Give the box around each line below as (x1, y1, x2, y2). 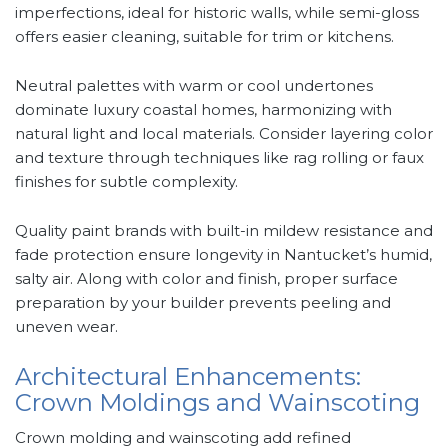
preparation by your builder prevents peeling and (15, 293, 391, 313)
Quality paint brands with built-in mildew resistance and (15, 221, 433, 241)
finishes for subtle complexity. (15, 172, 238, 192)
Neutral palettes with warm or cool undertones (15, 76, 373, 96)
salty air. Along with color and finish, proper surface (15, 269, 398, 289)
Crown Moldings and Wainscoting (15, 388, 420, 418)
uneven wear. (15, 317, 118, 337)
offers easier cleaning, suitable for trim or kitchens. (15, 27, 394, 47)
